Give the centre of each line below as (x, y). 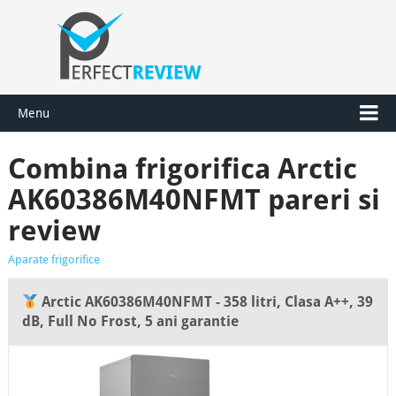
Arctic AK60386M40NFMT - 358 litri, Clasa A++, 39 (206, 302)
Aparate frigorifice (53, 259)
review (54, 231)
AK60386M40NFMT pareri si (194, 200)
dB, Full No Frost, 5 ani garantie (130, 321)
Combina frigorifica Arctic (182, 169)
